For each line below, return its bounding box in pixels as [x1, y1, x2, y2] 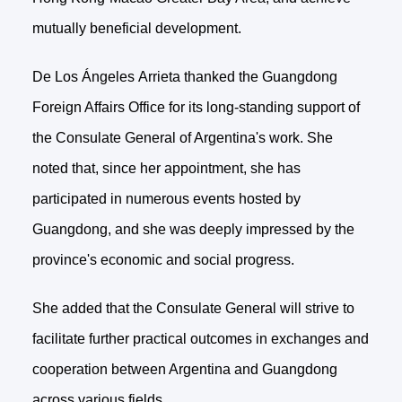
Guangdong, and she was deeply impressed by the [31, 222, 354, 238]
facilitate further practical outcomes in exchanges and [31, 331, 369, 347]
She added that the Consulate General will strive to [31, 301, 354, 317]
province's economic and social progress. [31, 252, 294, 268]
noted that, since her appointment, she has [31, 161, 301, 177]
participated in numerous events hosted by [31, 191, 301, 207]
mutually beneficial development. [31, 21, 241, 37]
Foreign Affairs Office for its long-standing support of [31, 100, 360, 116]
